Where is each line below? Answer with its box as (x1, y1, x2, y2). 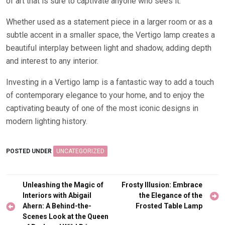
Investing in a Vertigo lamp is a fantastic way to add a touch (6, 77, 214, 87)
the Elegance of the (139, 191, 202, 199)
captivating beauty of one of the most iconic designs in (6, 103, 198, 113)
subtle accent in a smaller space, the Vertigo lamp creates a (6, 30, 215, 40)
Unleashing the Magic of (23, 181, 103, 189)
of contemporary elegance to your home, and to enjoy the (6, 90, 204, 100)
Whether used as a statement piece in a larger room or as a (6, 17, 212, 27)
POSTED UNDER (6, 148, 53, 155)
